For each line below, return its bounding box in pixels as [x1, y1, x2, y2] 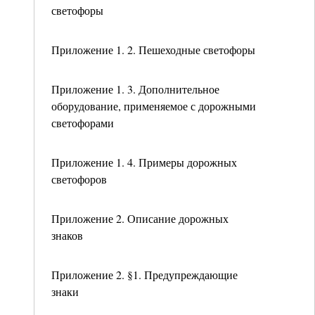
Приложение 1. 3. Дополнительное [51, 82, 219, 96]
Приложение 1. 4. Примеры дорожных [51, 155, 237, 169]
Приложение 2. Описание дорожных [51, 211, 229, 226]
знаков [51, 228, 83, 243]
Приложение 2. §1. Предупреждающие [51, 267, 238, 282]
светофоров [51, 172, 107, 186]
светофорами [51, 115, 114, 130]
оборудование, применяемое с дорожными [51, 98, 256, 113]
